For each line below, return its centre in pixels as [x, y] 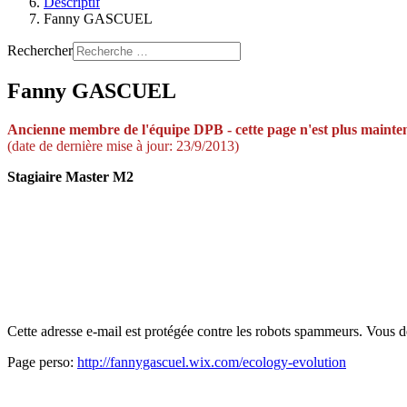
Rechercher [40, 50]
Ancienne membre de [73, 129]
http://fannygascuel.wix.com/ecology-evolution [212, 362]
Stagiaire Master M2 [70, 176]
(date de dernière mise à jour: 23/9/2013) [123, 145]
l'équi [157, 129]
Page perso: [42, 362]
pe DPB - [205, 129]
